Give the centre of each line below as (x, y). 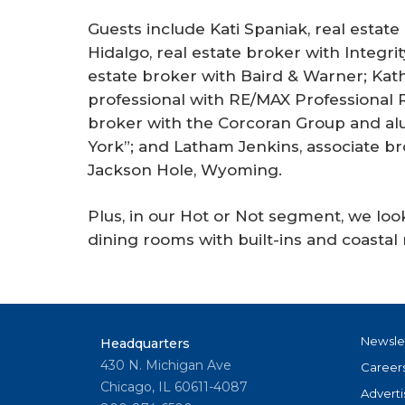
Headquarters (145, 344)
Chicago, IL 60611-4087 (174, 387)
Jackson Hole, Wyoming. (185, 170)
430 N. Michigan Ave (166, 366)
